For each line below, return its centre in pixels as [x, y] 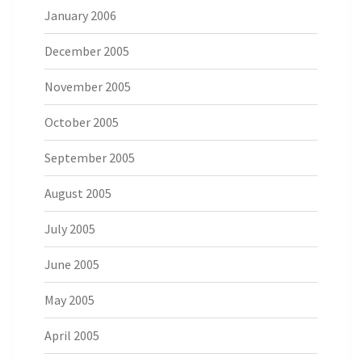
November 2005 [88, 86]
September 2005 [90, 158]
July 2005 [70, 229]
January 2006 [80, 15]
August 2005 [78, 193]
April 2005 [72, 335]
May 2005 [69, 300]
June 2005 [72, 264]
